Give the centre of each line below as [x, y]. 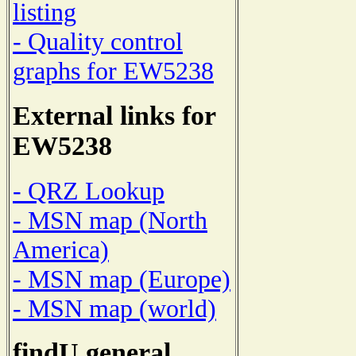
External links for [114, 116]
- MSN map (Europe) [122, 279]
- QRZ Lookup [89, 190]
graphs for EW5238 [113, 71]
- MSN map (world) [114, 308]
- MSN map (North [110, 220]
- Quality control [98, 42]
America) [61, 249]
